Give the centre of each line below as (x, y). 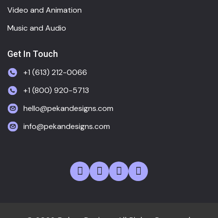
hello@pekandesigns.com (68, 109)
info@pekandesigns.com (66, 127)
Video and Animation (45, 10)
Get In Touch (33, 54)
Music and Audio (37, 28)
